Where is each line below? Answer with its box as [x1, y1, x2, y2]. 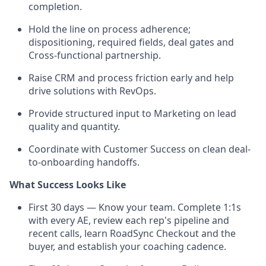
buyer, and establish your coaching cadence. [28, 239, 226, 253]
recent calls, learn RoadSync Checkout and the [28, 226, 236, 240]
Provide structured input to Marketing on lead [28, 106, 236, 120]
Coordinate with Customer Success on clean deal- [28, 142, 251, 156]
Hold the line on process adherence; [28, 22, 191, 36]
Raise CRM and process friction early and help [28, 71, 234, 84]
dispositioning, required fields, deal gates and [28, 35, 234, 49]
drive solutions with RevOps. [28, 84, 156, 97]
